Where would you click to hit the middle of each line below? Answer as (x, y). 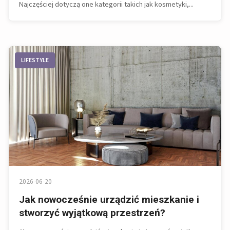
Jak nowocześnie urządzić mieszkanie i (109, 199)
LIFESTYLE (35, 60)
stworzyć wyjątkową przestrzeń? (92, 213)
